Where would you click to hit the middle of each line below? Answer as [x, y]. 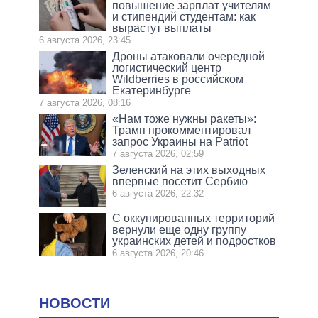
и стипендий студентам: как [184, 17]
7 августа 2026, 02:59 [158, 154]
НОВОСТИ [75, 303]
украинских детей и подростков [194, 241]
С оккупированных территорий [194, 219]
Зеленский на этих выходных [189, 170]
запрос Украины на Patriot [180, 142]
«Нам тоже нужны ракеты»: [185, 119]
